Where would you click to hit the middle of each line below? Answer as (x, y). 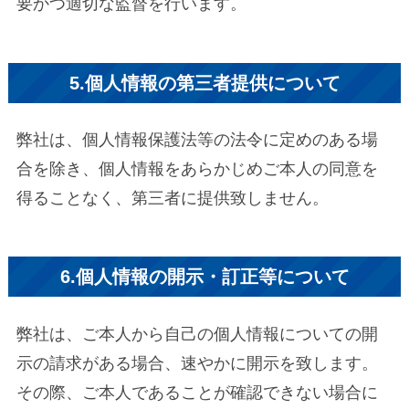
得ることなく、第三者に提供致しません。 (172, 198)
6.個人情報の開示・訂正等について (204, 277)
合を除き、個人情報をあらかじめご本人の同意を (197, 168)
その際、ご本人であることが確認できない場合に (197, 392)
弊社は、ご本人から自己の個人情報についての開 (197, 334)
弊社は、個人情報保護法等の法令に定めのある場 (197, 139)
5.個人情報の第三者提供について (204, 83)
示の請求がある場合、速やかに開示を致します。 (197, 363)
